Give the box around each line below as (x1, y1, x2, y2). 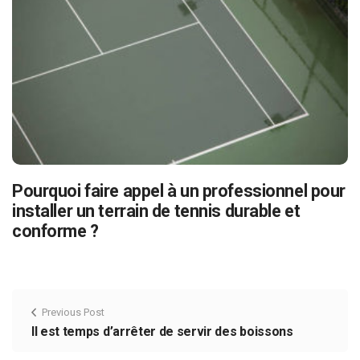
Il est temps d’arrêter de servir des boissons (31, 324, 293, 340)
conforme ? (12, 221, 99, 242)
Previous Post (42, 306, 104, 319)
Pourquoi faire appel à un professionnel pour (12, 181, 346, 202)
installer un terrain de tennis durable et (12, 201, 301, 222)
